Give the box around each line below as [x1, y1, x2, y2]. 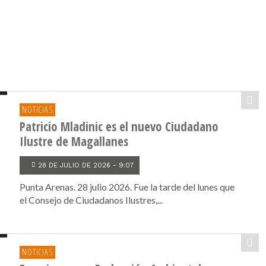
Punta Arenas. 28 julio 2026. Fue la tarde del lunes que [20, 181, 235, 192]
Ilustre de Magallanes [20, 133, 129, 150]
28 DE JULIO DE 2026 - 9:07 [38, 161, 134, 169]
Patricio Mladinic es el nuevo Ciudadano [20, 118, 219, 135]
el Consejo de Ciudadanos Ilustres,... [20, 194, 163, 205]
